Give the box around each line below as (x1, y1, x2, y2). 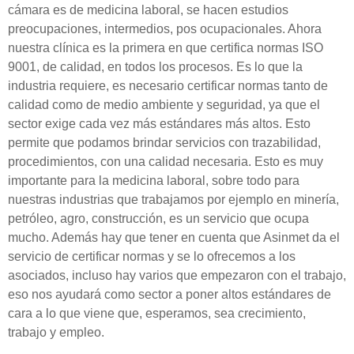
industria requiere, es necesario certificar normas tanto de (8, 79, 328, 92)
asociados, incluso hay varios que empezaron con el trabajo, (8, 269, 346, 282)
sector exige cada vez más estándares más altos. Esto (8, 117, 311, 130)
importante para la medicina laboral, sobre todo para (8, 174, 299, 187)
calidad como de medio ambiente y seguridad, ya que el (8, 98, 320, 111)
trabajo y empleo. (8, 326, 104, 339)
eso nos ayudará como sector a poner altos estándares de (8, 288, 331, 301)
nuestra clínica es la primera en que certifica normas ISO (8, 41, 323, 55)
